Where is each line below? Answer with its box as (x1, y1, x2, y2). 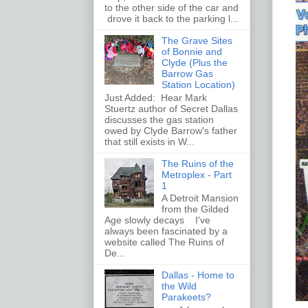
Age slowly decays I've (104, 214, 210, 226)
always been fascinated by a (104, 225, 228, 237)
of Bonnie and (161, 45, 222, 57)
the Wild (161, 280, 197, 292)
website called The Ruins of (104, 236, 224, 248)
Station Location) (161, 78, 235, 90)
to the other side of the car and (104, 1, 239, 13)
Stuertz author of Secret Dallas (104, 102, 238, 114)
